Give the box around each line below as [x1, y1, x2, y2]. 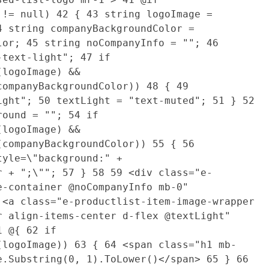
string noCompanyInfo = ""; [38, 37, 207, 49]
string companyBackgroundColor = [2, 22, 195, 34]
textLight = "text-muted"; [50, 94, 213, 106]
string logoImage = [98, 8, 213, 20]
